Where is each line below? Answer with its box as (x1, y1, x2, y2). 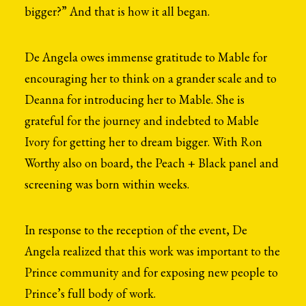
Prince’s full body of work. (25, 286, 156, 301)
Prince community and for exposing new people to (25, 264, 278, 280)
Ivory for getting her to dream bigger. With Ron (25, 134, 262, 150)
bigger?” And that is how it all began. (25, 3, 210, 19)
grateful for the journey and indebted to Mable (25, 113, 259, 128)
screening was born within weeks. (25, 176, 189, 192)
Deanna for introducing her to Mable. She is (25, 92, 245, 107)
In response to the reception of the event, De (25, 222, 247, 238)
